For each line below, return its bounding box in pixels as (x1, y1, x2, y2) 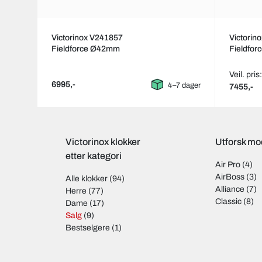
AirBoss (215, 173, 245, 182)
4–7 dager (168, 81, 201, 90)
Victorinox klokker (65, 137, 140, 147)
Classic (215, 197, 242, 206)
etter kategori (65, 151, 122, 161)
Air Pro (215, 160, 241, 170)
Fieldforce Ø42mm (51, 44, 120, 54)
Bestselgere (65, 223, 110, 233)
